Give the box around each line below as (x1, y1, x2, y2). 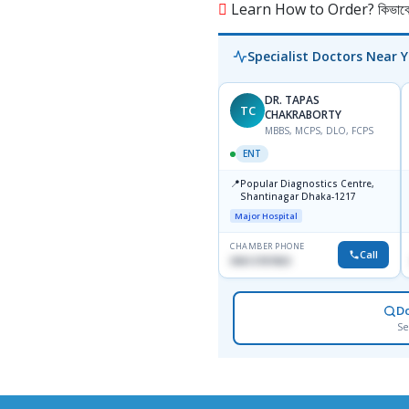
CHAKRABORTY (265, 107, 341, 123)
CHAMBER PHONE (230, 240, 305, 253)
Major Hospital (235, 210, 298, 223)
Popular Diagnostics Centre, (240, 177, 374, 191)
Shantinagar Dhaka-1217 (240, 190, 356, 204)
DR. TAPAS (265, 92, 320, 109)
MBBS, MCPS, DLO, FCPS (265, 124, 373, 138)
